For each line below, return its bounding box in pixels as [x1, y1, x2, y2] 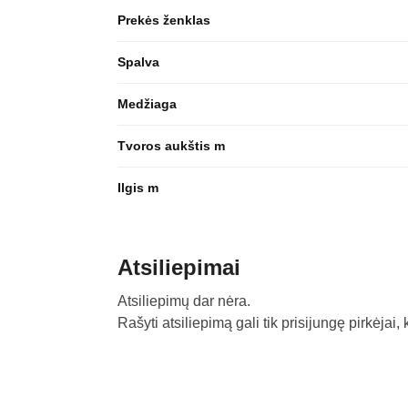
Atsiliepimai [117, 254, 240, 280]
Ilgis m [117, 179, 158, 195]
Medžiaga [117, 96, 177, 111]
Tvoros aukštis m [117, 138, 225, 153]
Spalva [117, 54, 159, 69]
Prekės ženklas [117, 12, 210, 27]
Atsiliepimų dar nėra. [117, 292, 250, 309]
